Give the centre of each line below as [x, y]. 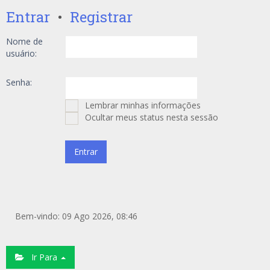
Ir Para [42, 257]
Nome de [24, 41]
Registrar [101, 17]
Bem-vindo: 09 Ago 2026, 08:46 [76, 216]
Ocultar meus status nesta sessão [150, 117]
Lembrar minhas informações [142, 105]
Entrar [28, 17]
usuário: [21, 53]
